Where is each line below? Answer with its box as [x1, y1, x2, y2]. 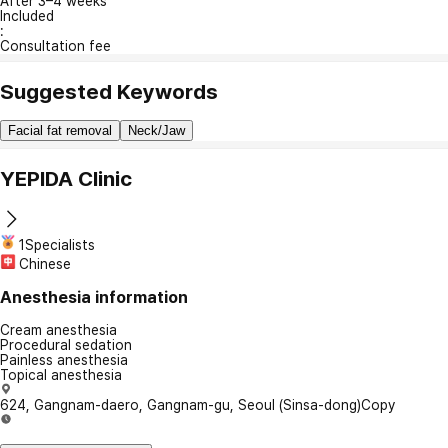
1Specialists [19, 236, 95, 253]
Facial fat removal [8, 123, 112, 139]
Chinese [19, 255, 71, 272]
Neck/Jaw [128, 123, 185, 139]
